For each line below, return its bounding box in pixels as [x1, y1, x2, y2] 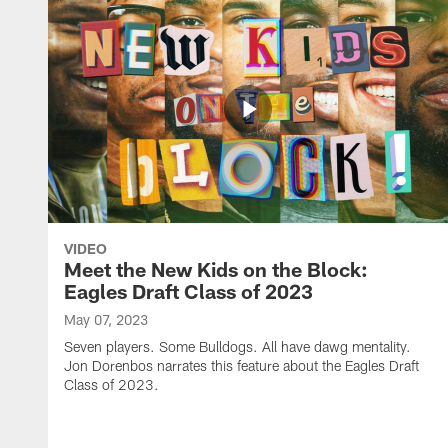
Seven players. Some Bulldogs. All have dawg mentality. [64, 338, 411, 355]
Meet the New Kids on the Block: [64, 257, 368, 281]
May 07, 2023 [64, 311, 148, 328]
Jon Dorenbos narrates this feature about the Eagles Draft [64, 357, 419, 374]
